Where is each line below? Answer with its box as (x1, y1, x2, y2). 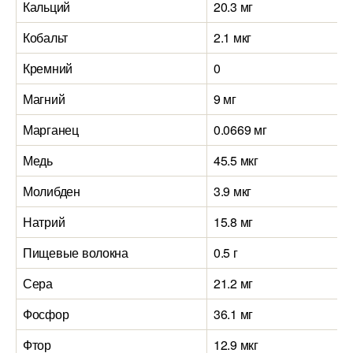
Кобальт (23, 28, 69, 46)
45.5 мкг (214, 151, 258, 169)
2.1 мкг (214, 28, 252, 46)
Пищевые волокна (23, 243, 128, 262)
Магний (23, 90, 65, 108)
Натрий (23, 213, 65, 231)
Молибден (23, 182, 80, 200)
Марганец (23, 121, 79, 139)
